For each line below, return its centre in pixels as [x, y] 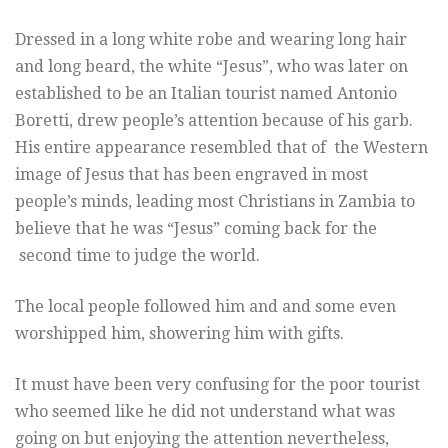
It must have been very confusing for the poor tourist [217, 385]
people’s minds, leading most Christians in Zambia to [215, 202]
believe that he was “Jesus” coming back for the [196, 229]
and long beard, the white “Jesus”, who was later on [211, 67]
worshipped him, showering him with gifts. [179, 334]
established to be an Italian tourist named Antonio [206, 94]
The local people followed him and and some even [205, 307]
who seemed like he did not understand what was [205, 412]
